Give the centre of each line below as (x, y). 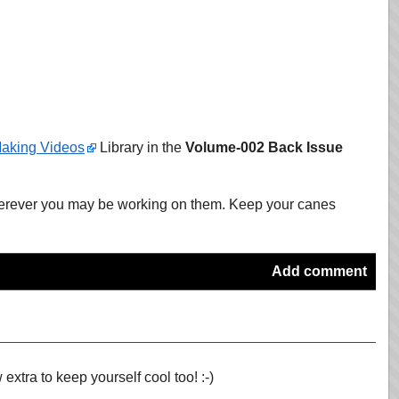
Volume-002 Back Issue (264, 147)
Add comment (319, 271)
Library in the (141, 147)
